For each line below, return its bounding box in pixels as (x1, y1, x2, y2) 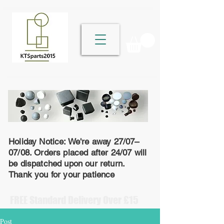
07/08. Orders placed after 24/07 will (8, 147, 147, 158)
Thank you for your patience (8, 169, 115, 180)
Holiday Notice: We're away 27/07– (8, 136, 139, 147)
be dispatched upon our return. (8, 158, 125, 169)
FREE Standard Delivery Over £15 (10, 194, 138, 206)
